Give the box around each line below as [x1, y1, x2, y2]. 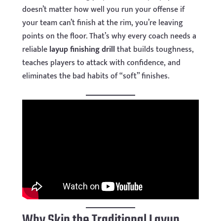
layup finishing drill [49, 43, 115, 56]
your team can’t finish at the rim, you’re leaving [22, 16, 183, 30]
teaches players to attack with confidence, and [22, 56, 181, 70]
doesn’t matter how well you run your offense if [22, 3, 185, 16]
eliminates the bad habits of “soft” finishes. [22, 70, 169, 83]
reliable [22, 43, 49, 56]
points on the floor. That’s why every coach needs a [22, 30, 196, 43]
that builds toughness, [114, 43, 194, 56]
